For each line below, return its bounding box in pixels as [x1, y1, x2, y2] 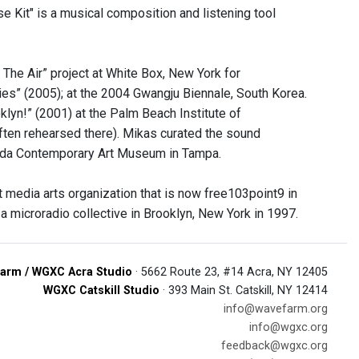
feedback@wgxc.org [221, 339, 328, 353]
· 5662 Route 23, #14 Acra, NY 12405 [132, 265, 328, 279]
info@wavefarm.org [224, 302, 328, 316]
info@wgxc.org [249, 321, 328, 334]
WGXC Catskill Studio [43, 284, 159, 297]
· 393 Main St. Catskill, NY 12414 [159, 284, 328, 297]
